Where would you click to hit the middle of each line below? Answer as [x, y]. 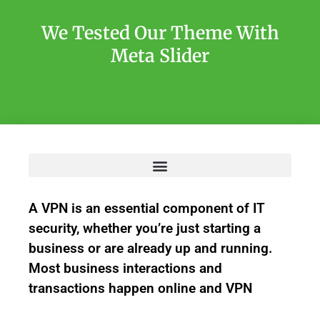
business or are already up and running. [150, 248]
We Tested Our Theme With [160, 33]
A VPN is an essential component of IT [147, 208]
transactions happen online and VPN [140, 288]
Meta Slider [160, 56]
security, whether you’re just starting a [145, 228]
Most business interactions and [125, 268]
